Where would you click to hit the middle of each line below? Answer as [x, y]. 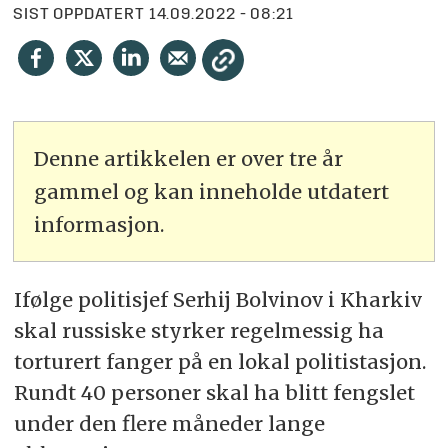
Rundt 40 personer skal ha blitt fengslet [214, 392]
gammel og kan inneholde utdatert [212, 191]
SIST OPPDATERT [79, 15]
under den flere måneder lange [169, 423]
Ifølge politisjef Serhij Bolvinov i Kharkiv [217, 299]
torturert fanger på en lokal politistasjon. [219, 361]
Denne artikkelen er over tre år [189, 158]
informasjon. [99, 224]
